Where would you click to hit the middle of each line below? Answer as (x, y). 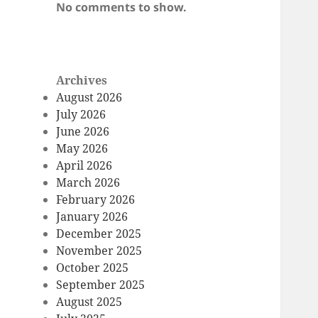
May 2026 (82, 149)
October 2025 (93, 268)
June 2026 (83, 132)
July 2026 (81, 115)
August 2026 (89, 98)
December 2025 (99, 234)
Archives (82, 81)
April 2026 (84, 166)
